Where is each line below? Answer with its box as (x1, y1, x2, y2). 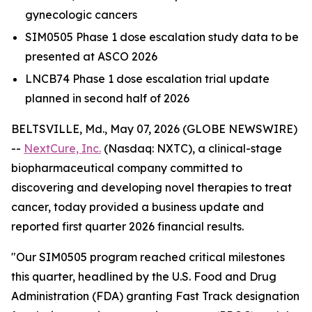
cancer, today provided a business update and (11, 200, 264, 214)
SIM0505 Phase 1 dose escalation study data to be (25, 30, 299, 44)
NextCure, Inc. (24, 141, 101, 155)
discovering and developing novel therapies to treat (11, 180, 292, 194)
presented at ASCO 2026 (25, 49, 157, 63)
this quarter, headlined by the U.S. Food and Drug (11, 270, 276, 283)
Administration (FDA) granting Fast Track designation (11, 289, 299, 303)
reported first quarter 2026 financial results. (11, 219, 244, 233)
